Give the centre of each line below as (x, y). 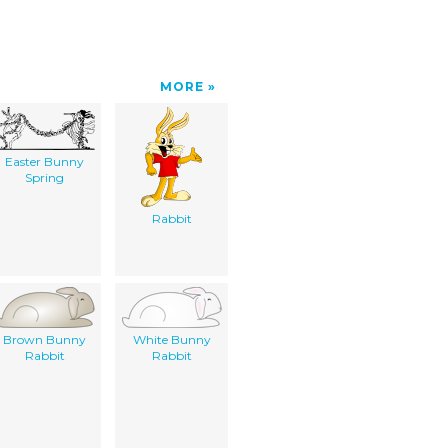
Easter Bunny (44, 161)
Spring (44, 177)
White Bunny (171, 339)
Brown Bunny (44, 339)
